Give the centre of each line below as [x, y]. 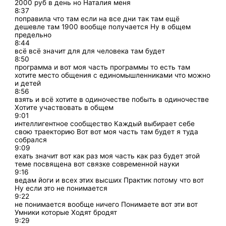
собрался [31, 139]
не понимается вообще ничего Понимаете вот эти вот [106, 204]
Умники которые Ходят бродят [66, 212]
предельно [33, 35]
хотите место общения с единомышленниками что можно [113, 75]
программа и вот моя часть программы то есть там [103, 67]
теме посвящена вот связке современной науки [97, 164]
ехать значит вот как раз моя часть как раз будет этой [107, 156]
